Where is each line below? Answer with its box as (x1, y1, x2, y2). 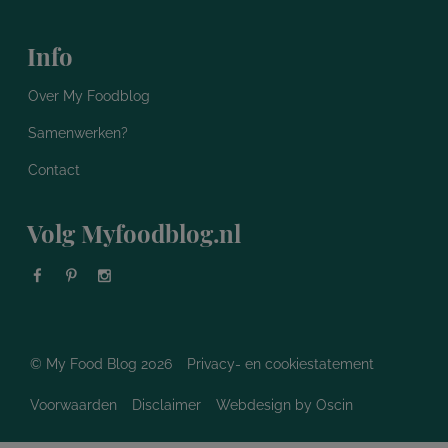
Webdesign (216, 396, 291, 413)
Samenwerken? (28, 124, 128, 141)
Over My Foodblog (28, 87, 150, 104)
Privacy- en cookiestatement (187, 355, 374, 372)
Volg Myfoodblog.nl (27, 216, 241, 249)
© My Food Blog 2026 (30, 355, 172, 372)
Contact (28, 161, 80, 178)
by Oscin (291, 396, 353, 413)
